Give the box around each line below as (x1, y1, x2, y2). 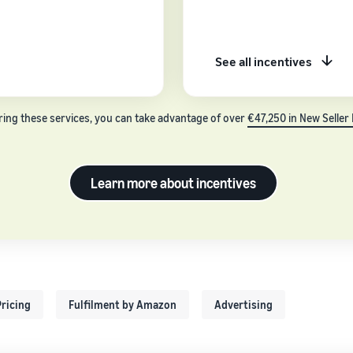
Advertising (214, 297, 273, 311)
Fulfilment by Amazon (69, 297, 176, 311)
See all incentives (215, 53, 312, 69)
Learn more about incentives (91, 173, 256, 191)
